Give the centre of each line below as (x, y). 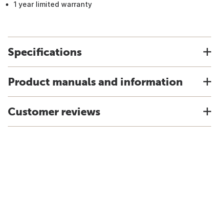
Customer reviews (54, 111)
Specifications (45, 52)
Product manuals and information (95, 82)
